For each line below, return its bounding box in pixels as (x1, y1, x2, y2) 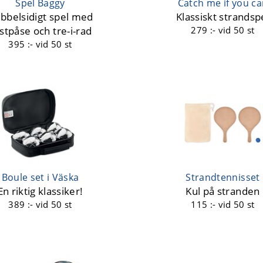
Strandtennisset (186, 171, 260, 184)
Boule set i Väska (1, 171, 79, 184)
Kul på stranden (186, 184, 260, 198)
